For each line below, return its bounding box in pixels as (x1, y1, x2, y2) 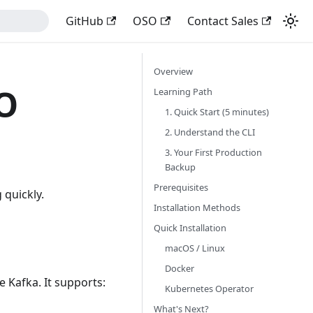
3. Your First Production (165, 146, 262, 159)
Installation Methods (154, 201, 240, 214)
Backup (165, 161, 196, 173)
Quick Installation (154, 221, 226, 234)
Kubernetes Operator (165, 282, 254, 295)
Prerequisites (154, 181, 208, 194)
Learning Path (154, 85, 212, 98)
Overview (154, 65, 193, 78)
